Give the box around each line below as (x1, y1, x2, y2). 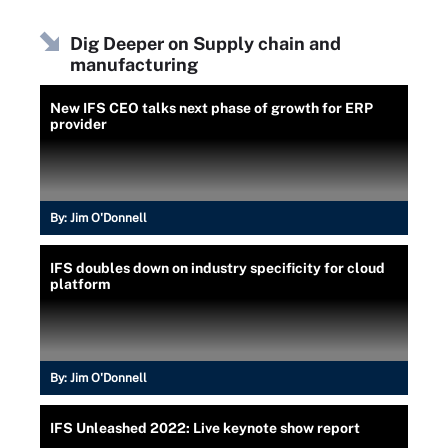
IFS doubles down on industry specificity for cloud (50, 259, 385, 276)
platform (50, 275, 111, 292)
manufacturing (70, 53, 198, 75)
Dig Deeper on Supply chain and (70, 32, 341, 54)
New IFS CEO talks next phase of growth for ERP (50, 99, 373, 116)
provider (50, 115, 107, 132)
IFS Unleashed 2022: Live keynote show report (50, 419, 360, 436)
